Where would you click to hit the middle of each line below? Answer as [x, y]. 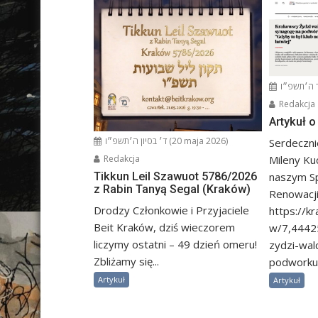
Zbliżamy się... [126, 262]
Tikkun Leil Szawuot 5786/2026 [175, 177]
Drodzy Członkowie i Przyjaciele [171, 210]
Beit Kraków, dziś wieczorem [164, 227]
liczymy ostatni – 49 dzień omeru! [175, 245]
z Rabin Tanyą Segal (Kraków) [172, 190]
